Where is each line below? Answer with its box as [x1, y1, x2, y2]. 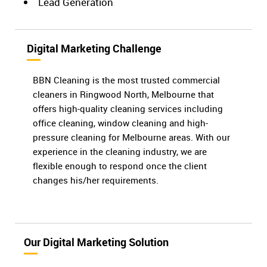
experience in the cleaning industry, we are [33, 145, 207, 157]
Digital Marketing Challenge [27, 41, 162, 55]
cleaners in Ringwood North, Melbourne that [33, 88, 214, 100]
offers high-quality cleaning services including [33, 102, 223, 114]
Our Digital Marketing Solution [24, 234, 169, 249]
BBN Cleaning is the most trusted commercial [33, 73, 220, 86]
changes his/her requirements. [33, 173, 159, 186]
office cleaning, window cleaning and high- [33, 116, 208, 129]
